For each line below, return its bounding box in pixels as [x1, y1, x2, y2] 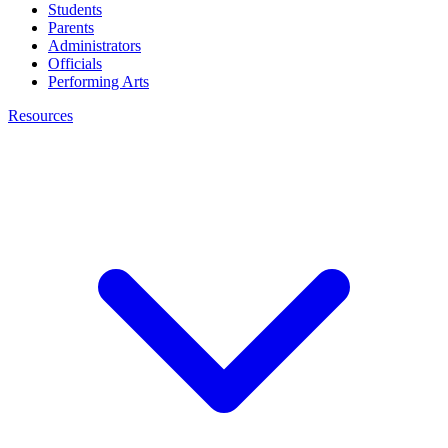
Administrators [48, 36, 141, 54]
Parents [48, 18, 94, 36]
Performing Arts [48, 72, 149, 90]
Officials [48, 54, 102, 72]
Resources [8, 106, 73, 124]
